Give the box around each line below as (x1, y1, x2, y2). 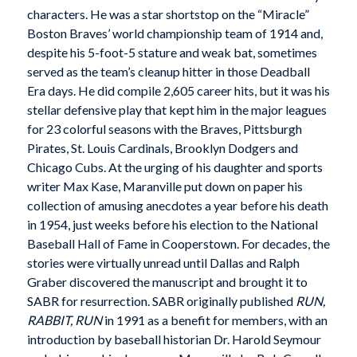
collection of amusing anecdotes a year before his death (26, 198, 328, 214)
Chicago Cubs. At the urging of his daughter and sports (26, 159, 323, 175)
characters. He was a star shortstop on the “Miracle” (26, 6, 309, 22)
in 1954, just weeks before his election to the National (26, 217, 318, 233)
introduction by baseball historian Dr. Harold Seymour (26, 331, 321, 347)
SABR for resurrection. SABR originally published (26, 293, 296, 309)
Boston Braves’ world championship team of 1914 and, (26, 25, 323, 41)
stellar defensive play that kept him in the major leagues (26, 102, 327, 118)
